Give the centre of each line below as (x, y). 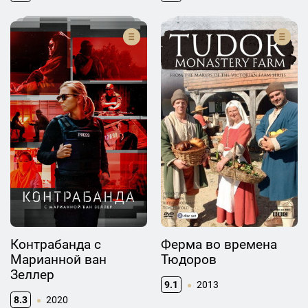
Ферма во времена (219, 244)
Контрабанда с (56, 244)
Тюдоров (189, 259)
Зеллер (32, 274)
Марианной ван (58, 259)
